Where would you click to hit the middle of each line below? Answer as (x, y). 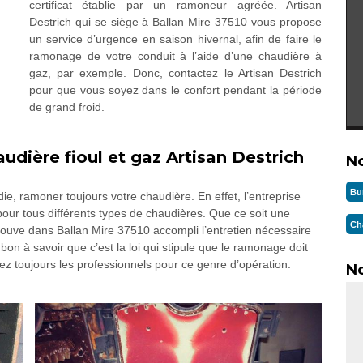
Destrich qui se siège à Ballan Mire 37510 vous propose (175, 22)
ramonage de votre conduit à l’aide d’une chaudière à (175, 56)
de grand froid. (66, 107)
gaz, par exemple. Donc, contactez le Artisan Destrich (175, 73)
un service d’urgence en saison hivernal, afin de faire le (175, 39)
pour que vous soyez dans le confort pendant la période (175, 90)
